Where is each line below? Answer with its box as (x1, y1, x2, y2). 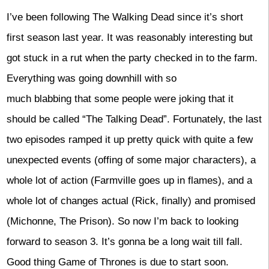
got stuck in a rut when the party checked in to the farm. (6, 52, 258, 64)
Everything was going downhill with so (6, 73, 177, 85)
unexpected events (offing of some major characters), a (6, 154, 256, 166)
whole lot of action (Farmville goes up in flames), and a (6, 175, 252, 187)
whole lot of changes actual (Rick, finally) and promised (6, 195, 255, 207)
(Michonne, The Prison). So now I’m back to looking (6, 216, 238, 228)
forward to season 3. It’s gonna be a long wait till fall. (6, 236, 243, 248)
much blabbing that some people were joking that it (6, 93, 234, 105)
